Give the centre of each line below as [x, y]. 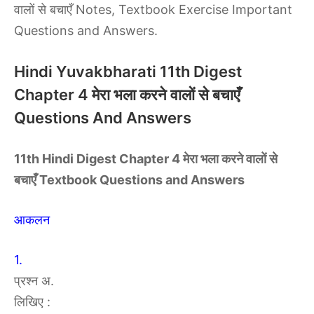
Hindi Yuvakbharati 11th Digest [128, 71]
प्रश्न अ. [34, 281]
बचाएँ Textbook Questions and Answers [129, 180]
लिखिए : [32, 302]
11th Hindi [45, 159]
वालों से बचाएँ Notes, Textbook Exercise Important [153, 9]
